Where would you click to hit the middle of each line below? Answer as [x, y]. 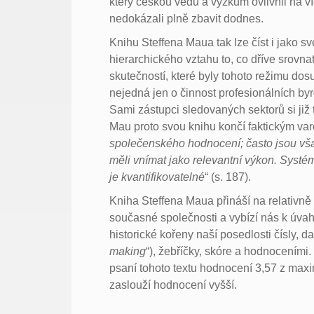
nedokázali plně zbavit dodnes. [187, 18]
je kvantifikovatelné [157, 177]
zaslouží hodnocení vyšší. [173, 285]
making [128, 251]
